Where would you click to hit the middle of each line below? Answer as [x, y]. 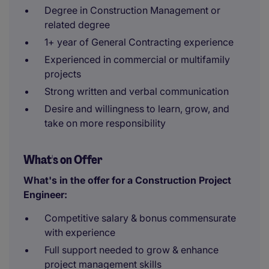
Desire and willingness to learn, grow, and [137, 109]
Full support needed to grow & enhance [131, 250]
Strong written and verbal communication [137, 91]
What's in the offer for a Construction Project [127, 180]
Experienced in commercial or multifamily [137, 59]
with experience [80, 232]
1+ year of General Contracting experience [139, 42]
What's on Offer [63, 160]
